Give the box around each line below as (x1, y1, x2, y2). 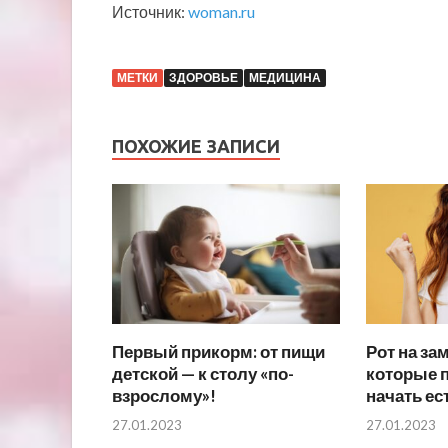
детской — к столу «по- (112, 363, 294, 385)
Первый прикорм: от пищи (112, 341, 325, 363)
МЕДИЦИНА (249, 69, 321, 85)
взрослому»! (112, 385, 216, 407)
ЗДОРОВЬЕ (169, 69, 238, 85)
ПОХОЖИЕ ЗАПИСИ (112, 135, 280, 156)
